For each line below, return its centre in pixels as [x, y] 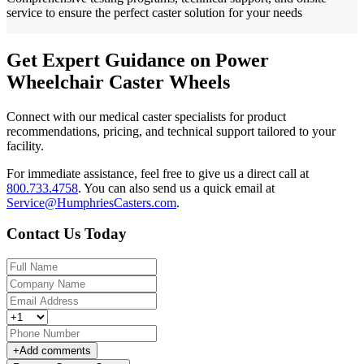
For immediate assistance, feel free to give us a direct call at [158, 173]
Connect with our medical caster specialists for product [146, 116]
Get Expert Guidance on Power [138, 60]
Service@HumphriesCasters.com [91, 202]
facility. [25, 145]
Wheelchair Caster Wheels [118, 82]
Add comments [55, 351]
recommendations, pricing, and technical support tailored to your [171, 131]
